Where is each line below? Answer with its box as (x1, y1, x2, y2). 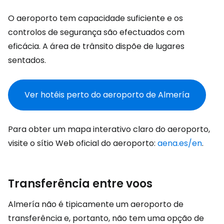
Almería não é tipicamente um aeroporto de (8, 198, 183, 210)
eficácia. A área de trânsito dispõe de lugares (8, 40, 184, 52)
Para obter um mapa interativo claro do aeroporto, (8, 123, 210, 135)
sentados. (8, 54, 46, 66)
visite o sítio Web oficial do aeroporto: (8, 137, 157, 149)
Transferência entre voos (8, 176, 152, 191)
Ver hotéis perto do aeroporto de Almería (24, 89, 189, 100)
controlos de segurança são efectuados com (8, 26, 184, 38)
